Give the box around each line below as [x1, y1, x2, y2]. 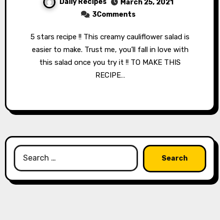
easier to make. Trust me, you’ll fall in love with [31, 45, 189, 54]
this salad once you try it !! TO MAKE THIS [39, 57, 181, 67]
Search [13, 146, 39, 156]
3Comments [92, 10, 136, 19]
